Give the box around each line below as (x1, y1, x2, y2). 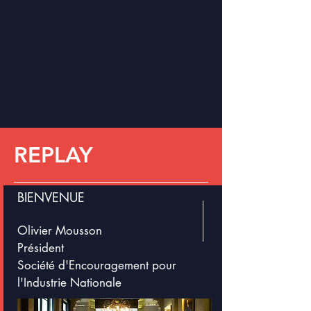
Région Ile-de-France (14, 15, 165, 33)
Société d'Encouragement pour (17, 258, 176, 273)
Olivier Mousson (17, 223, 102, 238)
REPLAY (14, 142, 93, 168)
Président (17, 240, 64, 255)
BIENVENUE (17, 189, 85, 205)
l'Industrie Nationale (17, 275, 121, 290)
